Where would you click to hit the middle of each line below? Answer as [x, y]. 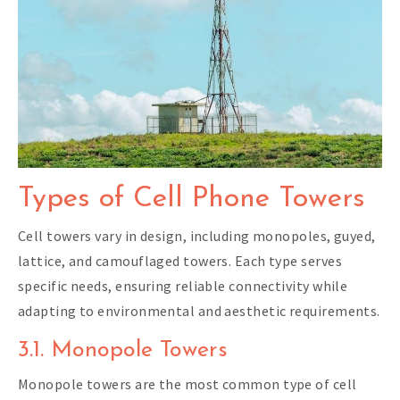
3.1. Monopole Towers [123, 351]
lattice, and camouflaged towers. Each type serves [180, 261]
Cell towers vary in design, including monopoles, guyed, [197, 236]
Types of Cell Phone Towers [192, 200]
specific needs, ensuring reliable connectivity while [183, 286]
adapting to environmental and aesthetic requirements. [199, 311]
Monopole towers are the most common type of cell [187, 384]
